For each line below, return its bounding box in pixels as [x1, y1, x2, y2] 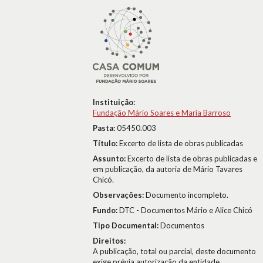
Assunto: [93, 154, 127, 163]
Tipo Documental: [93, 221, 160, 230]
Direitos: [93, 236, 126, 245]
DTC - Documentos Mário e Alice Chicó [119, 205, 252, 215]
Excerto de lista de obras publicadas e [127, 154, 257, 163]
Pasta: [93, 123, 117, 133]
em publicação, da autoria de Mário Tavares [93, 164, 242, 174]
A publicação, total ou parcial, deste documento [93, 247, 256, 256]
